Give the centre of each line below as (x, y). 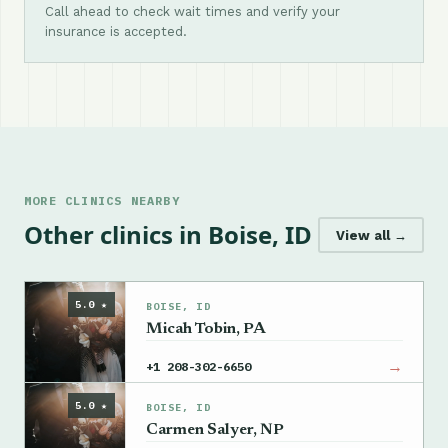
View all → (371, 235)
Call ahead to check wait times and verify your (192, 11)
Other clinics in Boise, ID (168, 234)
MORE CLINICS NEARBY (102, 200)
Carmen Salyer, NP (215, 430)
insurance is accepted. (116, 31)
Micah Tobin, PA (206, 329)
